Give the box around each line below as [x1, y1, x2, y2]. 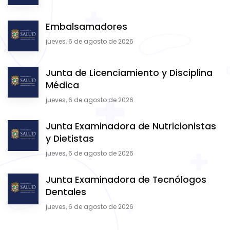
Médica [46, 79, 79, 92]
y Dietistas [46, 132, 94, 145]
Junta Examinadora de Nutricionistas [46, 120, 216, 133]
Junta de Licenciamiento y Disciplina [46, 67, 213, 80]
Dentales [46, 186, 86, 199]
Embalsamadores [46, 21, 127, 33]
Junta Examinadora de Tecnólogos [46, 174, 206, 186]
